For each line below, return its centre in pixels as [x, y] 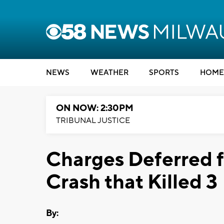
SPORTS [164, 73]
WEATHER [109, 73]
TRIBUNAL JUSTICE [93, 120]
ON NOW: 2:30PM [95, 108]
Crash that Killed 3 [132, 182]
